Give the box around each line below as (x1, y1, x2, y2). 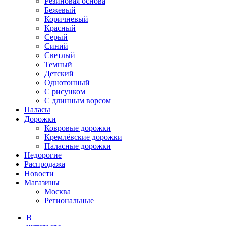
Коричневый (44, 15, 88, 23)
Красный (44, 24, 76, 32)
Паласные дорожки (44, 142, 111, 150)
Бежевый (44, 6, 76, 14)
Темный (44, 60, 72, 69)
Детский (44, 69, 74, 78)
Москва (44, 187, 71, 196)
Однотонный (44, 78, 90, 87)
